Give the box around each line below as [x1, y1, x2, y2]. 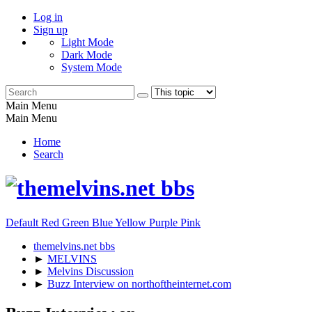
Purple [149, 216, 180, 228]
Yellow [115, 216, 149, 228]
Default [6, 216, 41, 228]
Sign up [33, 24, 68, 36]
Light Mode [61, 36, 114, 48]
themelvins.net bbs [33, 240, 115, 252]
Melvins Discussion [47, 265, 134, 277]
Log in [33, 11, 63, 23]
